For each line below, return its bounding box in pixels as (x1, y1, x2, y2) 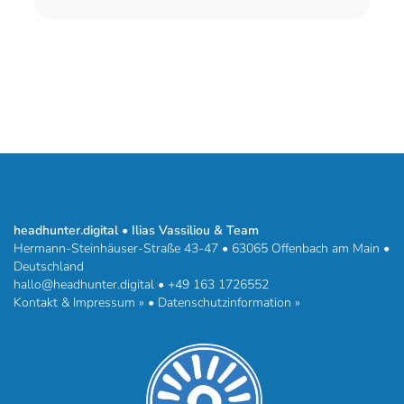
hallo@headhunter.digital (14, 275, 154, 293)
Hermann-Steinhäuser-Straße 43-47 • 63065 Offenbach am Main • (14, 239, 390, 257)
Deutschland (14, 257, 84, 275)
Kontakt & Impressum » (14, 293, 144, 311)
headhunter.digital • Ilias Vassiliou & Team (14, 221, 259, 239)
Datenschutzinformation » (158, 293, 300, 311)
